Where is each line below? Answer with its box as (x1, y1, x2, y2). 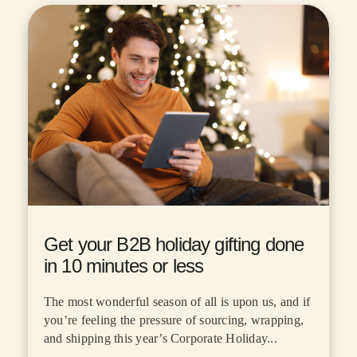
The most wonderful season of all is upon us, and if (44, 294, 311, 308)
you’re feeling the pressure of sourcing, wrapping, (44, 312, 304, 327)
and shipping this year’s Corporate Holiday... (44, 331, 277, 345)
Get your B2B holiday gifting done (44, 233, 304, 255)
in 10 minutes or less (44, 254, 204, 277)
